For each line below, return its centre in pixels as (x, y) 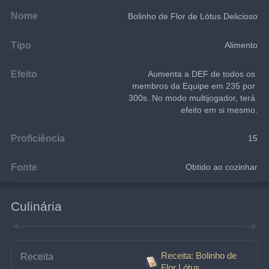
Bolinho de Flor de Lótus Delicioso (193, 16)
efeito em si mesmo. (219, 110)
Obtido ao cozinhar (222, 167)
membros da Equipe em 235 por (195, 86)
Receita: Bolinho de (198, 255)
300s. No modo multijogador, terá (193, 98)
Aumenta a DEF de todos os (203, 74)
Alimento (241, 45)
